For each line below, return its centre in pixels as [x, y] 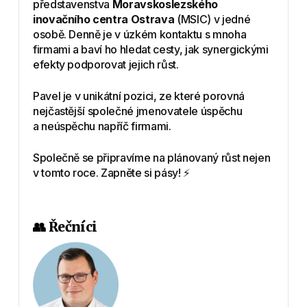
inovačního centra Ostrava [103, 19]
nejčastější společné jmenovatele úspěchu [137, 111]
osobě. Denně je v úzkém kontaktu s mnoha [139, 34]
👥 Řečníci [65, 226]
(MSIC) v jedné [212, 19]
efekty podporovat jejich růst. [106, 64]
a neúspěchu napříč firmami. [102, 126]
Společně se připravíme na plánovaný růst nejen [151, 157]
